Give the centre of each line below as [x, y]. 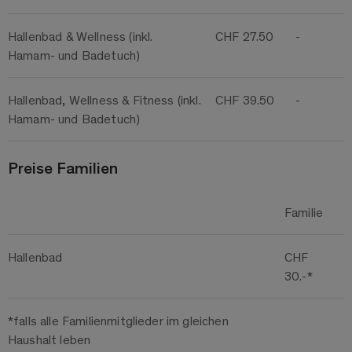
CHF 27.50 [245, 36]
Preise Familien [63, 167]
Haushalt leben [49, 339]
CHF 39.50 [245, 100]
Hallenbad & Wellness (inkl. [81, 36]
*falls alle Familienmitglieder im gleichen [118, 321]
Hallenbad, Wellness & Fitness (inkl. [104, 100]
